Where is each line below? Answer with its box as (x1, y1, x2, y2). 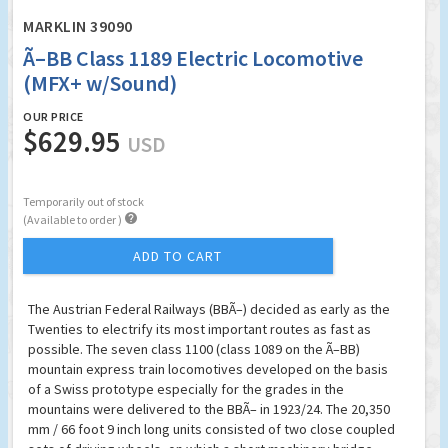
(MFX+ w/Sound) (23, 69, 177, 98)
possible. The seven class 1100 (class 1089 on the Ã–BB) (28, 340, 360, 359)
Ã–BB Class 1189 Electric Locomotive (23, 44, 363, 73)
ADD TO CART (133, 247, 223, 266)
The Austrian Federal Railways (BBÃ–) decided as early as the (28, 300, 390, 319)
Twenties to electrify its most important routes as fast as (28, 320, 371, 339)
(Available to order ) (23, 212, 124, 228)
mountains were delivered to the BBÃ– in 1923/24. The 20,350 (28, 400, 390, 419)
